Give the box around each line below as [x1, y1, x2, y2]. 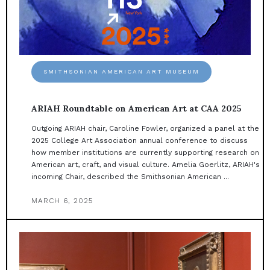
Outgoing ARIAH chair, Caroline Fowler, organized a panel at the [31, 124, 259, 133]
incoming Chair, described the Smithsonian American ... [31, 172, 229, 181]
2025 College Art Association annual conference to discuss [31, 136, 248, 145]
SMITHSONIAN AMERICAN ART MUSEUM [43, 68, 199, 75]
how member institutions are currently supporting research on [31, 148, 259, 157]
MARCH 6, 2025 [31, 196, 93, 206]
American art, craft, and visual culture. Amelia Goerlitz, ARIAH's [31, 160, 260, 169]
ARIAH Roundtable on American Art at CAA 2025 [31, 103, 242, 115]
